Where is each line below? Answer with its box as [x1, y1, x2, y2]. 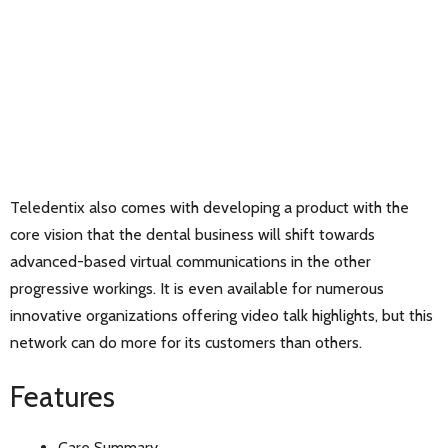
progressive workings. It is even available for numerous [10, 278, 384, 298]
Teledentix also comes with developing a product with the [10, 197, 409, 217]
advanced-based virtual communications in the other [10, 251, 371, 271]
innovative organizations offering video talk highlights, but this [10, 305, 433, 325]
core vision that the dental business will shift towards [10, 224, 375, 244]
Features [10, 378, 115, 414]
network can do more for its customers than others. [10, 332, 362, 352]
